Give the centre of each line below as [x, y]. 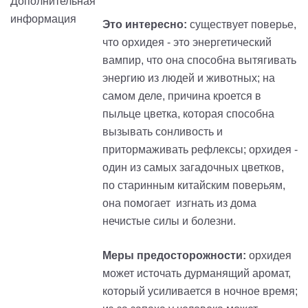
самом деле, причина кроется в [182, 96]
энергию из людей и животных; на [189, 78]
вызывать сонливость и [163, 132]
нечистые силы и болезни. [169, 221]
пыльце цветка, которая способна [188, 114]
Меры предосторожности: [176, 256]
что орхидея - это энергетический [187, 43]
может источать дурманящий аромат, [197, 274]
